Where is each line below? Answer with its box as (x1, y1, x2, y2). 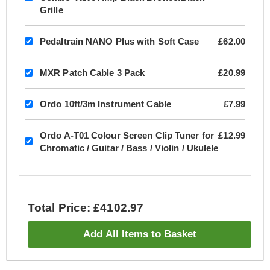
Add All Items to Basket (83, 228, 196, 240)
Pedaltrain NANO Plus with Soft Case (40, 36, 199, 46)
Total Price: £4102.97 (28, 201, 144, 214)
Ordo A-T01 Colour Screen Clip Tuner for (40, 130, 214, 140)
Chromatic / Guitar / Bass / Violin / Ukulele (40, 142, 219, 153)
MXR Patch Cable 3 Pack (40, 67, 145, 78)
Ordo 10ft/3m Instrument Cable (40, 98, 171, 109)
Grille (40, 4, 63, 15)
